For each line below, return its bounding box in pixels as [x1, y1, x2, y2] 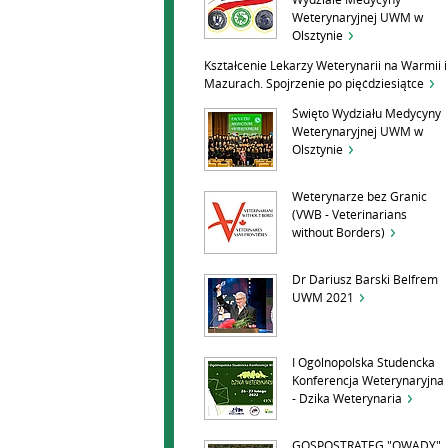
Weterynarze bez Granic [292, 190, 427, 204]
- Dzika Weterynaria [292, 392, 402, 406]
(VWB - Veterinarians [292, 208, 407, 222]
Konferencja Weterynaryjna [292, 374, 444, 388]
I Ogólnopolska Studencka [292, 356, 435, 370]
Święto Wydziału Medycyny [292, 107, 441, 121]
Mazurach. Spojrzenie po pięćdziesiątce [204, 77, 424, 91]
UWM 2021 [292, 291, 354, 305]
